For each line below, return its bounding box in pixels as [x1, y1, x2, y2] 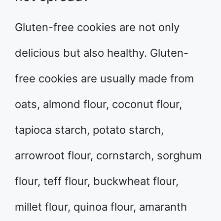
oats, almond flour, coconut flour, [15, 98, 182, 111]
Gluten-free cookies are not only [15, 21, 180, 34]
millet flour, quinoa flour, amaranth [15, 200, 187, 214]
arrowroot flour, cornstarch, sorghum [15, 149, 202, 162]
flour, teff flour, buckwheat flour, [15, 175, 179, 188]
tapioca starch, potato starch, [15, 123, 164, 137]
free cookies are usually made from [15, 72, 194, 85]
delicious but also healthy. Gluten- [15, 46, 188, 60]
